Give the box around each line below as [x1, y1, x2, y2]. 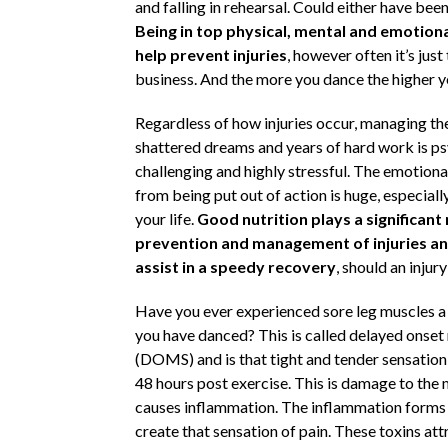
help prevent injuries [134, 44, 287, 64]
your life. [134, 208, 197, 228]
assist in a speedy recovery [134, 256, 336, 276]
